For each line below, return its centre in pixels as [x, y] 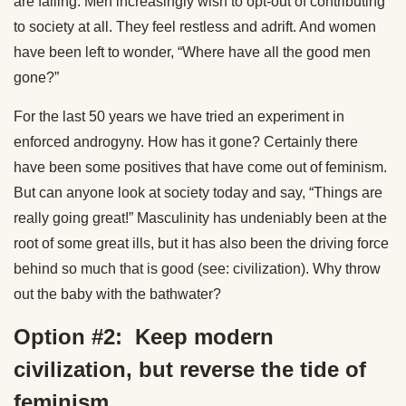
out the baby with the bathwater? [117, 295]
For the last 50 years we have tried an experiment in [179, 117]
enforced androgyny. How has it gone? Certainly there [186, 142]
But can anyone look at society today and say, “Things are [198, 193]
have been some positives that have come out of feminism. [200, 168]
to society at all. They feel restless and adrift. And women [195, 27]
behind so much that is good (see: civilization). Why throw [197, 269]
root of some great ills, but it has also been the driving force [201, 244]
